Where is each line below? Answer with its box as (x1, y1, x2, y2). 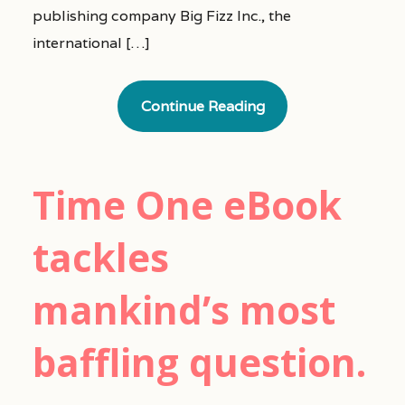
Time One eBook (32, 178, 342, 231)
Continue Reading (140, 97, 265, 117)
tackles (32, 231, 169, 283)
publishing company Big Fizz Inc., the (32, 6, 291, 26)
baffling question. (32, 335, 366, 388)
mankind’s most (32, 283, 335, 335)
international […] (32, 33, 150, 53)
